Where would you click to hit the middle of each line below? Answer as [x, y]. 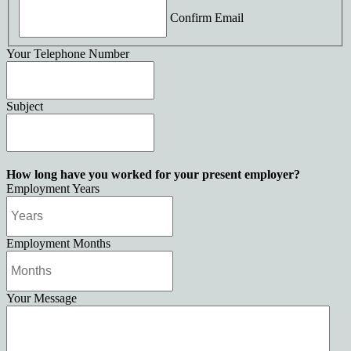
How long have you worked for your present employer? [153, 175]
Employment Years [53, 189]
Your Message [42, 299]
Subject [25, 107]
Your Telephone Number [68, 54]
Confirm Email [207, 18]
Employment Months [58, 244]
